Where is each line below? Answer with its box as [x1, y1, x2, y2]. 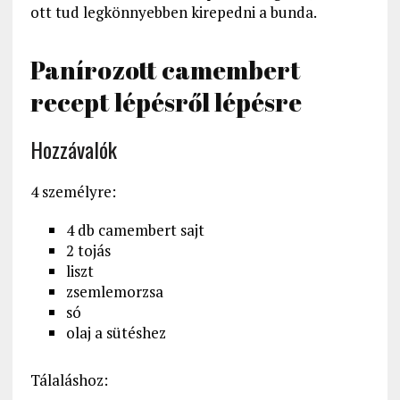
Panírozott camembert [29, 53, 301, 87]
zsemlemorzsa [65, 281, 163, 303]
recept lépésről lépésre [29, 85, 302, 120]
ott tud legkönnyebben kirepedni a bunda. [29, 2, 317, 23]
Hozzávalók [29, 133, 117, 166]
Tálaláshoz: [29, 370, 108, 391]
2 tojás [65, 240, 111, 262]
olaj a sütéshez [65, 322, 166, 344]
